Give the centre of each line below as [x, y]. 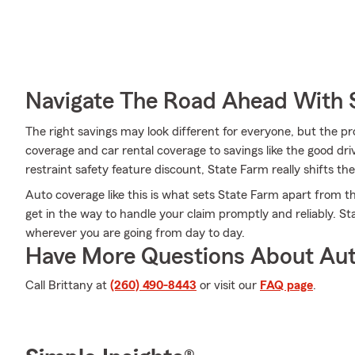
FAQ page [286, 285]
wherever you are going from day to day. [135, 233]
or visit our [228, 285]
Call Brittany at [68, 285]
